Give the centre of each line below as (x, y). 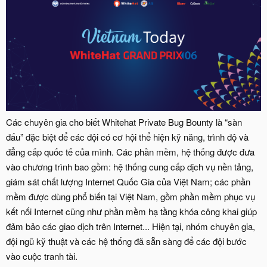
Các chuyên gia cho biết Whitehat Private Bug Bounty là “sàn (124, 122)
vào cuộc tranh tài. (42, 256)
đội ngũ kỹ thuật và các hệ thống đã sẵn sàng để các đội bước (126, 241)
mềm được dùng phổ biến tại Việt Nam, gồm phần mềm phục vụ (131, 197)
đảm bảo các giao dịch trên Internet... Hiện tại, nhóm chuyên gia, (131, 226)
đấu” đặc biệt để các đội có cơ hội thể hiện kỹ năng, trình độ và (127, 137)
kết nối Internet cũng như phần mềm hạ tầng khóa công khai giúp (131, 212)
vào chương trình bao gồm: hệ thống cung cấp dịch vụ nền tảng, (130, 167)
